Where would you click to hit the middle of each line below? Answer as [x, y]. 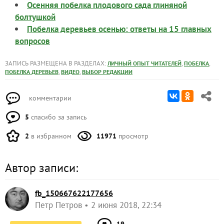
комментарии [49, 98]
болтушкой [35, 17]
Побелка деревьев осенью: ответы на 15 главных [119, 29]
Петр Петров [58, 205]
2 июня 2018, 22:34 [126, 205]
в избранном [50, 136]
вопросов [32, 41]
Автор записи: [41, 168]
